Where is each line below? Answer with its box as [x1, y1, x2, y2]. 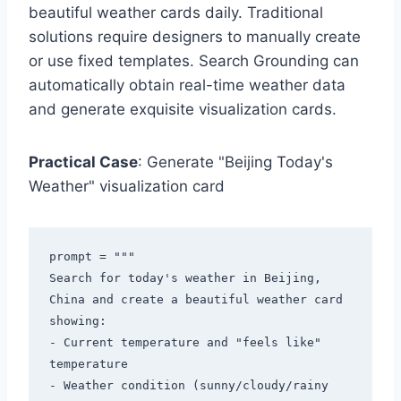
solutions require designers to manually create [29, 27, 361, 46]
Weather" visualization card [29, 176, 225, 195]
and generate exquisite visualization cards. [29, 99, 337, 118]
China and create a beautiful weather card [48, 293, 343, 307]
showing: [48, 314, 107, 328]
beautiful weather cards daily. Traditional [29, 3, 323, 21]
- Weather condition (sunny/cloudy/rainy [48, 379, 328, 393]
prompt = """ [48, 250, 135, 264]
